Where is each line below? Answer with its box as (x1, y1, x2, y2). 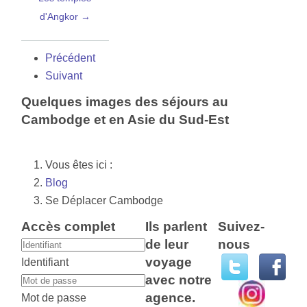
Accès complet (21, 219, 116, 234)
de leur (145, 237, 189, 252)
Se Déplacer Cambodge (45, 195, 164, 207)
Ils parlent (145, 219, 208, 234)
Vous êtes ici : (45, 159, 119, 171)
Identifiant (21, 256, 69, 269)
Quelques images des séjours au (21, 95, 229, 110)
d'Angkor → (39, 11, 90, 23)
